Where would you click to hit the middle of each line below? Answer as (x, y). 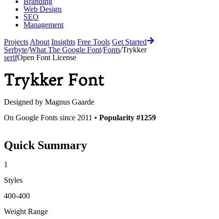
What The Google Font (65, 50)
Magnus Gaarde (70, 102)
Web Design (43, 9)
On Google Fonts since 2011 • (52, 117)
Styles (13, 180)
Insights (63, 42)
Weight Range (26, 211)
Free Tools (94, 42)
